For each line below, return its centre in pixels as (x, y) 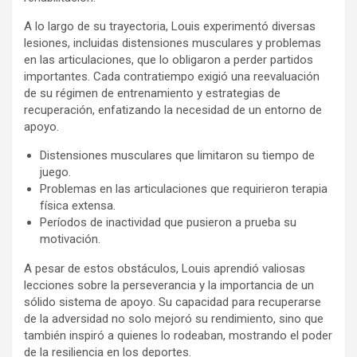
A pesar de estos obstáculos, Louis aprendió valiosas (165, 268)
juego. (55, 172)
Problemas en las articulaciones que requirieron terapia (184, 188)
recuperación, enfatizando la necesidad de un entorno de (173, 110)
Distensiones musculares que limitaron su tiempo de (177, 155)
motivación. (70, 239)
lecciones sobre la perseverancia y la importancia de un (169, 285)
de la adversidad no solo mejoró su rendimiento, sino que (174, 318)
